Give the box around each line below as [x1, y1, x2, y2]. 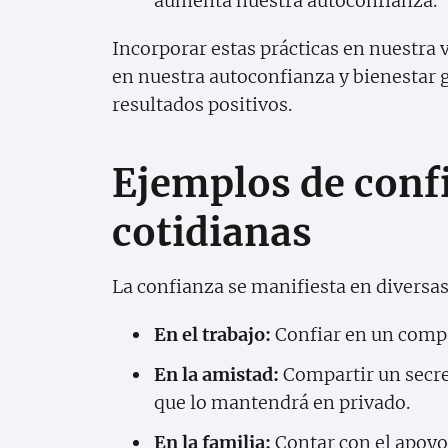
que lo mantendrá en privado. [154, 390, 410, 414]
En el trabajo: [154, 322, 271, 346]
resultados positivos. [112, 92, 292, 116]
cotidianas [112, 208, 312, 256]
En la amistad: [154, 362, 279, 386]
